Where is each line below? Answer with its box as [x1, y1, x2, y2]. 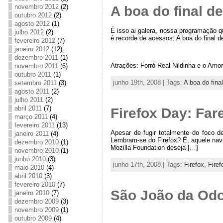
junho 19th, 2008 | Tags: [112, 79, 184, 87]
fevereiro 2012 [14, 37, 55, 44]
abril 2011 [14, 105, 42, 112]
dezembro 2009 [14, 198, 59, 205]
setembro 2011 [14, 79, 57, 87]
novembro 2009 [14, 206, 59, 214]
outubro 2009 [14, 215, 52, 222]
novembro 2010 [14, 147, 59, 154]
